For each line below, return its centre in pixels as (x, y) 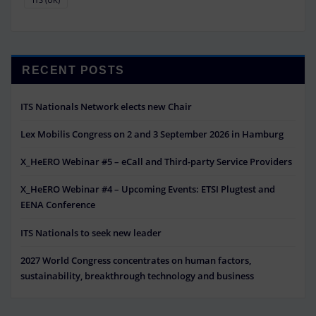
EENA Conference (58, 205)
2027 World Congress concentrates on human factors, (136, 260)
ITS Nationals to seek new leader (91, 232)
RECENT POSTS (73, 71)
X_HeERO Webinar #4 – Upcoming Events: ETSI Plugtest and (148, 189)
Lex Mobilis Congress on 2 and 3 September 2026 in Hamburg (152, 134)
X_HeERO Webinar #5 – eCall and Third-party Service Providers (156, 162)
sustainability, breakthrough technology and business (137, 275)
